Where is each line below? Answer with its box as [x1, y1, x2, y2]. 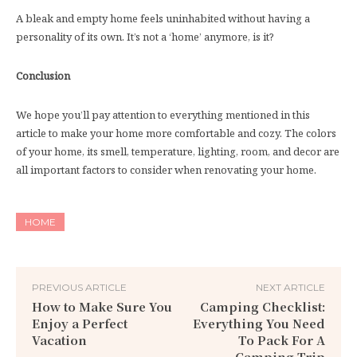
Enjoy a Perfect [32, 314, 127, 331]
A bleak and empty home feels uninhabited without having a [16, 10, 310, 25]
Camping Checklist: [199, 297, 325, 315]
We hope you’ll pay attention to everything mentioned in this [16, 107, 310, 122]
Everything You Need [192, 314, 325, 331]
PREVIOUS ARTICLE [32, 280, 127, 293]
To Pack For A [237, 331, 325, 348]
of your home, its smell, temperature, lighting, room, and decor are [16, 143, 339, 159]
